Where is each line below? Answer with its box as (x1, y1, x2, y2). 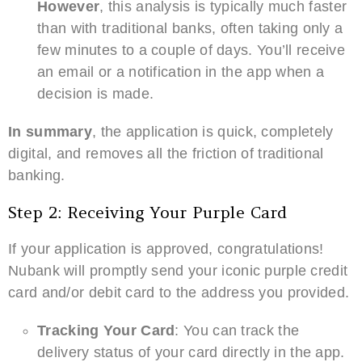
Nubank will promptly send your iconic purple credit (8, 262, 348, 279)
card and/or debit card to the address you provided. (8, 284, 350, 301)
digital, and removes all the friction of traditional (8, 145, 324, 162)
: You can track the (175, 322, 300, 339)
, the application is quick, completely (92, 123, 334, 140)
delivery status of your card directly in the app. (37, 343, 345, 360)
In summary (8, 123, 92, 140)
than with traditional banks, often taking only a (37, 19, 343, 36)
